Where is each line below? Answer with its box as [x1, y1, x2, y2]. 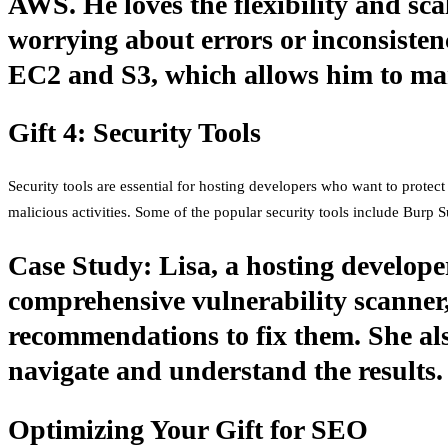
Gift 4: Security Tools [8, 116, 261, 148]
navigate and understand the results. [8, 355, 443, 387]
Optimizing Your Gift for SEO [8, 413, 368, 445]
